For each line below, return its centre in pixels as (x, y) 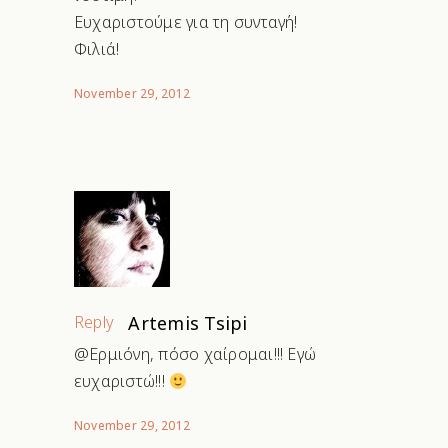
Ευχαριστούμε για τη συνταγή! (186, 22)
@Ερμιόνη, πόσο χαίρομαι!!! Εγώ (195, 354)
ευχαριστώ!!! (122, 381)
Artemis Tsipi (188, 323)
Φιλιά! (97, 49)
